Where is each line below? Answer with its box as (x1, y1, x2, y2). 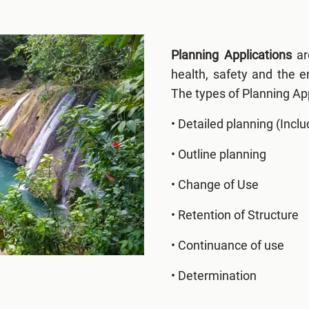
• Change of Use (171, 177, 259, 192)
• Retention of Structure (171, 207, 299, 222)
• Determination (171, 268, 257, 283)
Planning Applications (171, 47, 292, 62)
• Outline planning (171, 146, 266, 161)
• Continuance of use (171, 237, 284, 252)
